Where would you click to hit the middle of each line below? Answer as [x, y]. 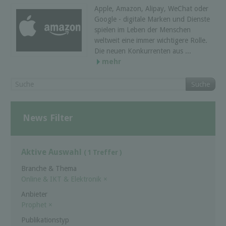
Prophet [35, 205]
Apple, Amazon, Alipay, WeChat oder [151, 8]
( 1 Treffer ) [103, 153]
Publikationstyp [45, 220]
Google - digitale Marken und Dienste [152, 19]
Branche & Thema [49, 168]
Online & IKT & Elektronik [62, 179]
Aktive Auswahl [52, 152]
